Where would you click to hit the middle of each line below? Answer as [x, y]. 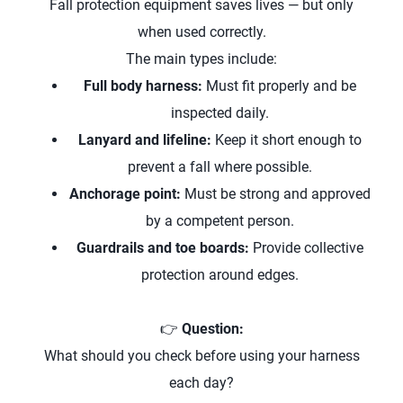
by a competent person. [219, 221]
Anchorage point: [125, 194]
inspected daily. [219, 113]
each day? [201, 383]
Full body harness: [143, 86]
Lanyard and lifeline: [144, 140]
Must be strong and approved [275, 194]
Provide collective [306, 248]
